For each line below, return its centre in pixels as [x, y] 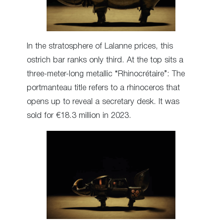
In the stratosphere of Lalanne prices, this [100, 46]
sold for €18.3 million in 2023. [79, 115]
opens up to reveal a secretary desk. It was [103, 102]
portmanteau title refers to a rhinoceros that [103, 88]
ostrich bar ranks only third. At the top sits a [105, 60]
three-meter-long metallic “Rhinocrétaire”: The [106, 74]
